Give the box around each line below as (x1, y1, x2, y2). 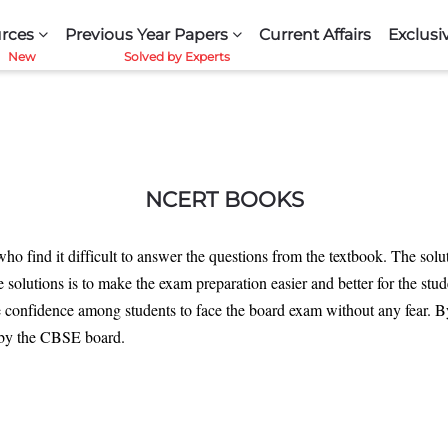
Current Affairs (258, 25, 371, 44)
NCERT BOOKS (144, 186, 304, 212)
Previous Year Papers (64, 25, 228, 44)
